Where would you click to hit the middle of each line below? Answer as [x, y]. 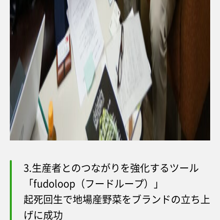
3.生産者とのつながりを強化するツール [111, 168]
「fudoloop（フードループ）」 [94, 183]
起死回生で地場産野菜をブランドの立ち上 [117, 199]
